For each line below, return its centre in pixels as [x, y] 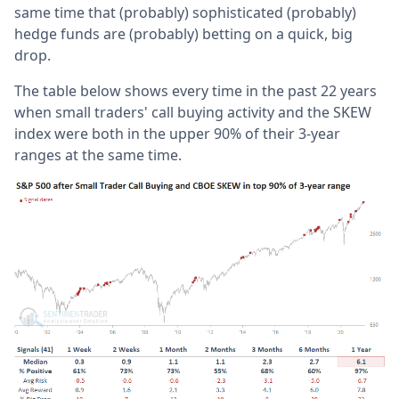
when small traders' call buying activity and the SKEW [193, 112]
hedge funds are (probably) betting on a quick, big [183, 33]
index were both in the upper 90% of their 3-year [177, 133]
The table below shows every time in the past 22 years [195, 90]
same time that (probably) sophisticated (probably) [185, 12]
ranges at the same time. [98, 155]
